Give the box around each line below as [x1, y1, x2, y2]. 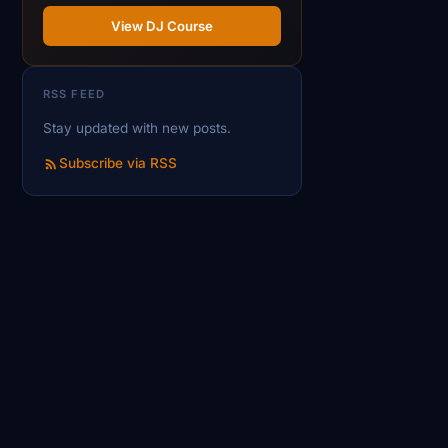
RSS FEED [43, 87, 105, 102]
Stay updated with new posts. [43, 120, 231, 137]
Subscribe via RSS [59, 155, 177, 172]
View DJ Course [111, 17, 213, 34]
